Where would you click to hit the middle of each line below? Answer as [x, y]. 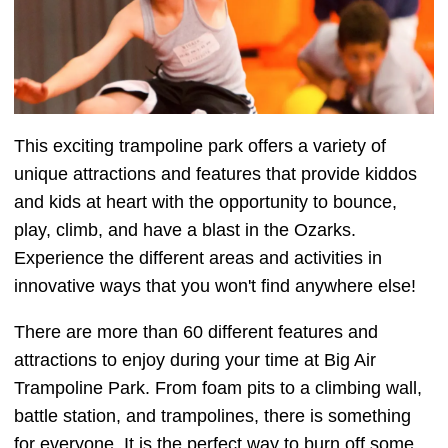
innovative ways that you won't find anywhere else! [215, 286]
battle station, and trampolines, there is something [212, 416]
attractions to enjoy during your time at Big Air [195, 360]
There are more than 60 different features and [196, 332]
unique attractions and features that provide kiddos [215, 174]
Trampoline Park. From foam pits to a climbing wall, [218, 388]
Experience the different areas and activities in [198, 258]
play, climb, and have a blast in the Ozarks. [185, 230]
